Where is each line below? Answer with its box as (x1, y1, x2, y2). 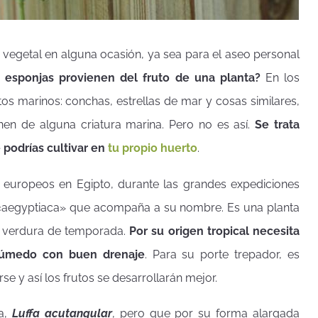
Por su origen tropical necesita (129, 224, 300, 238)
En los (260, 71, 300, 84)
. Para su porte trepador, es (144, 247, 300, 261)
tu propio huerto (108, 141, 197, 155)
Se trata (255, 118, 300, 131)
